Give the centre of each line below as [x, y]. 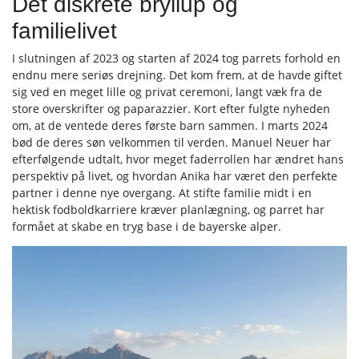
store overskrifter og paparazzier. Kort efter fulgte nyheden [171, 109]
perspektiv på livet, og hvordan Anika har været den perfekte [175, 176]
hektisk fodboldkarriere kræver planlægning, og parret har [168, 210]
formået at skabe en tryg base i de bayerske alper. [147, 226]
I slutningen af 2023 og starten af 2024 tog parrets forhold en [176, 58]
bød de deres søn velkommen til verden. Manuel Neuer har [171, 142]
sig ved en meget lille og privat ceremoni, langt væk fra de [167, 92]
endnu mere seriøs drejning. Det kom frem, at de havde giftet [177, 75]
